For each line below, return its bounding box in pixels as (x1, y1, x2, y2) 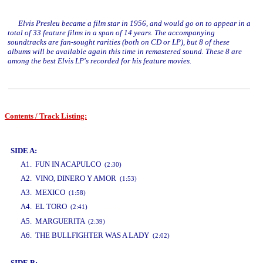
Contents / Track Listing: (5, 112, 87, 120)
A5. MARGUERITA (21, 217, 88, 225)
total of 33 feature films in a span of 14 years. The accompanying (8, 28, 215, 37)
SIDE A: (11, 146, 37, 155)
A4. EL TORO (21, 202, 70, 211)
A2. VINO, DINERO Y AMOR (21, 174, 120, 183)
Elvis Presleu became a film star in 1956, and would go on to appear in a (8, 19, 251, 28)
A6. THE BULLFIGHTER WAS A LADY (21, 231, 153, 240)
